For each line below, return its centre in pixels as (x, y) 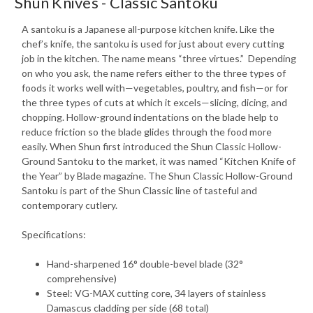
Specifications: (54, 235)
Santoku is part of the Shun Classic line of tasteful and (139, 191)
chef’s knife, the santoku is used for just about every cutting (153, 44)
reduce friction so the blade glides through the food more (147, 132)
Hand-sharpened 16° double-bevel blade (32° (145, 264)
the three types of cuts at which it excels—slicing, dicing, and (154, 103)
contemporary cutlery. (70, 205)
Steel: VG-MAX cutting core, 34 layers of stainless (157, 293)
